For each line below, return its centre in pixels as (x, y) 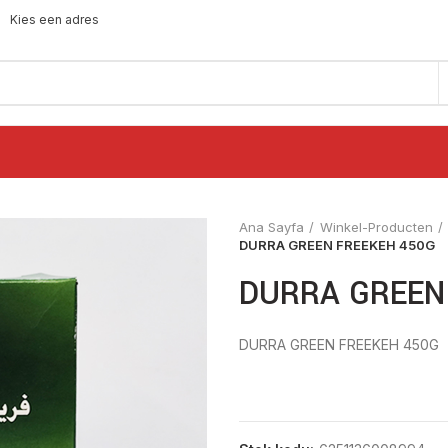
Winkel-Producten (376, 227)
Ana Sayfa (271, 227)
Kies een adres (53, 19)
